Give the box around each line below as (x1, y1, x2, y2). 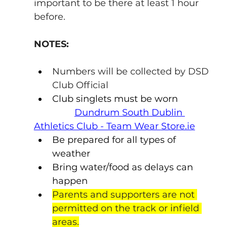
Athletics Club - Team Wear (33, 120, 161, 132)
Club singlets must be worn (52, 93, 178, 104)
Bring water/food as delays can (52, 161, 196, 173)
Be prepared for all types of (52, 134, 178, 145)
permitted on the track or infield (52, 202, 202, 214)
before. (33, 11, 65, 22)
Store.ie (161, 120, 195, 132)
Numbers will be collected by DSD (52, 65, 211, 77)
